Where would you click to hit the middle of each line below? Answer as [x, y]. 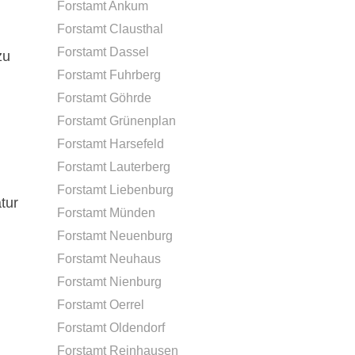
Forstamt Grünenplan [116, 121]
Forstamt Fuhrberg [109, 75]
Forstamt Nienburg [109, 282]
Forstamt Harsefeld [111, 144]
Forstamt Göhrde [104, 98]
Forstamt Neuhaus [109, 259]
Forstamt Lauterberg [114, 167]
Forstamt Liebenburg [115, 190]
